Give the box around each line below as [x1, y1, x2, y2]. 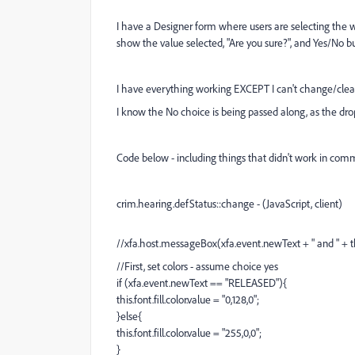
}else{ [116, 309, 142, 323]
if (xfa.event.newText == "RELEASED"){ [116, 276, 287, 289]
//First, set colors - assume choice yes [116, 259, 278, 273]
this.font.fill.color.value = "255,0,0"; [116, 326, 261, 339]
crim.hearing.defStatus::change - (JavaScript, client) [116, 197, 342, 210]
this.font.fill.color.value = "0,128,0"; [116, 292, 259, 306]
